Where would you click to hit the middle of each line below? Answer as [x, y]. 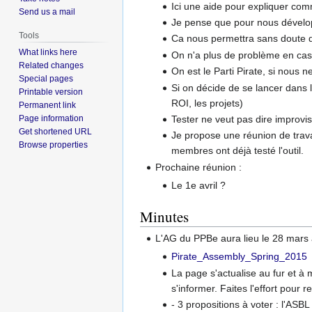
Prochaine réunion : [199, 167]
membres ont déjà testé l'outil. [237, 151]
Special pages [46, 78]
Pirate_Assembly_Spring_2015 [239, 257]
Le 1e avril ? [198, 185]
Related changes [52, 65]
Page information [52, 118]
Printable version [51, 92]
